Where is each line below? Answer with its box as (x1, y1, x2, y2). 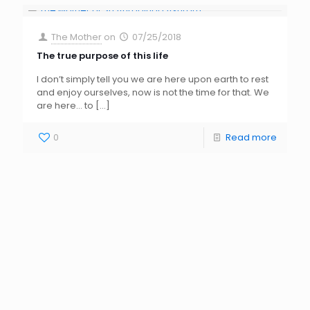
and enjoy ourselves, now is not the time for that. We (37, 86, 269, 100)
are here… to (37, 99, 93, 113)
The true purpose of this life (37, 49, 168, 63)
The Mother (51, 30, 102, 44)
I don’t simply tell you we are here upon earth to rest (37, 73, 268, 86)
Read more (226, 131, 277, 145)
